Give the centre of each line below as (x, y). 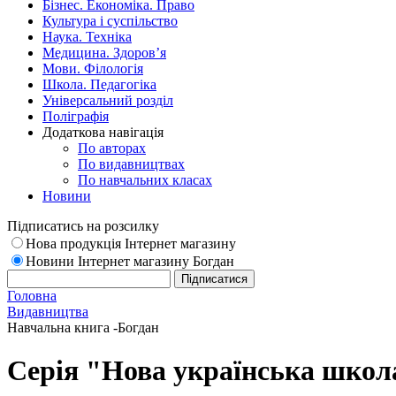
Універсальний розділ (108, 100)
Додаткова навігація (103, 132)
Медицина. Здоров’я (104, 53)
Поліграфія (76, 116)
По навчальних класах (145, 180)
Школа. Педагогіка (99, 84)
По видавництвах (131, 164)
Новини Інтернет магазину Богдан (130, 261)
